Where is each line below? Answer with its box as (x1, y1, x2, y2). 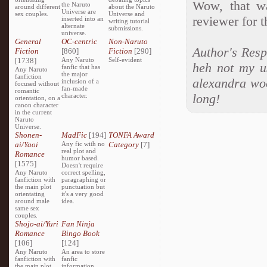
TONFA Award (108, 131, 154, 139)
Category (108, 140, 139, 149)
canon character (15, 101, 58, 108)
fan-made (61, 85, 88, 92)
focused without (15, 80, 59, 87)
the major (61, 70, 88, 77)
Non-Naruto (108, 37, 148, 46)
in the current (15, 108, 52, 116)
